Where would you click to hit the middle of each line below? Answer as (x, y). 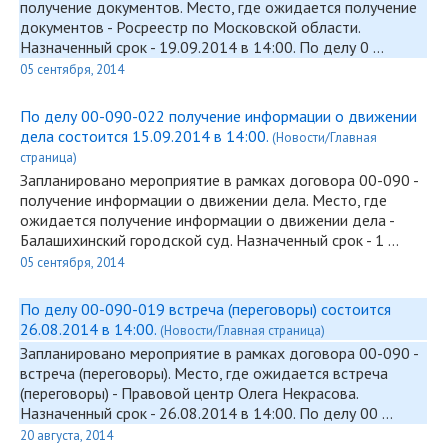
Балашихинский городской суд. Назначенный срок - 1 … (209, 240)
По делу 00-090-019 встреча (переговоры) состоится (205, 309)
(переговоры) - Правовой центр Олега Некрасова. (189, 393)
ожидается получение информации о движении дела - (207, 220)
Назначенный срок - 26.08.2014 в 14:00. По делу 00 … (206, 413)
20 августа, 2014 (66, 435)
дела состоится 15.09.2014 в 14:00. (146, 136)
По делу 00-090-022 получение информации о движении (218, 116)
